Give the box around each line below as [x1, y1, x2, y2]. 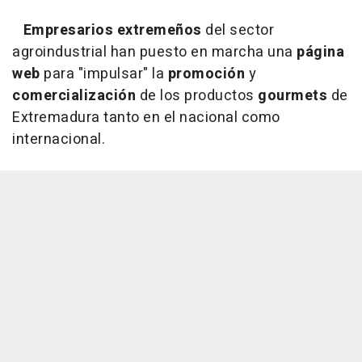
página [297, 41, 344, 63]
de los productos [136, 85, 258, 107]
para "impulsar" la [40, 63, 168, 85]
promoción [167, 63, 245, 85]
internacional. [12, 128, 105, 150]
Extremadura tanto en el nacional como [12, 107, 280, 128]
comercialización [12, 85, 136, 107]
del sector [201, 19, 274, 41]
